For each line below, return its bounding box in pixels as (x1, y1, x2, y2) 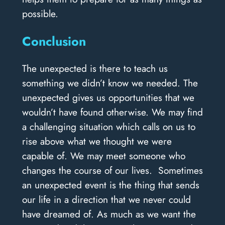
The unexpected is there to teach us (22, 61, 168, 76)
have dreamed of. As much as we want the (22, 207, 196, 221)
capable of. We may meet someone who (22, 149, 185, 163)
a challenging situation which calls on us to (22, 120, 195, 134)
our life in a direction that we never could (22, 192, 191, 207)
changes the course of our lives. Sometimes (22, 163, 203, 178)
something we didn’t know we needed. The (22, 76, 198, 90)
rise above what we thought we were (22, 134, 172, 149)
